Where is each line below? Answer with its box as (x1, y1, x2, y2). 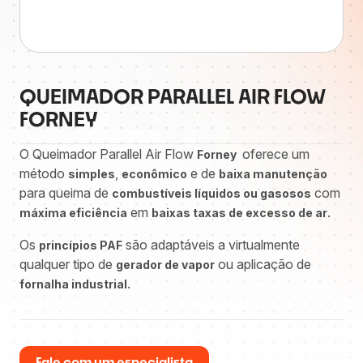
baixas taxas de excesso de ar (152, 206, 327, 220)
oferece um (239, 146, 310, 162)
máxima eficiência (19, 206, 127, 220)
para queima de (19, 185, 112, 201)
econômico (122, 167, 187, 181)
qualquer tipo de (19, 256, 116, 272)
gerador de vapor (116, 258, 215, 271)
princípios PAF (39, 238, 122, 252)
